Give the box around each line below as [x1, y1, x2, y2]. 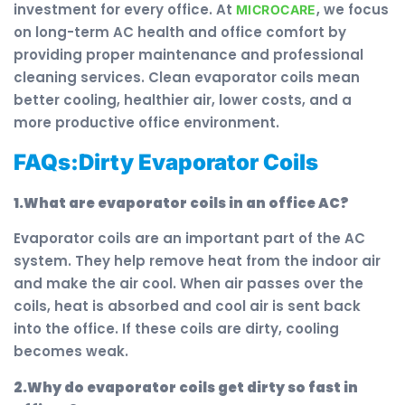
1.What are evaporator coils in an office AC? [14, 193, 349, 212]
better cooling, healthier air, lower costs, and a [14, 90, 352, 110]
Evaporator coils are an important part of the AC [14, 229, 365, 249]
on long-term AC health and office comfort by [14, 23, 346, 42]
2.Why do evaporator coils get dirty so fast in [14, 377, 358, 397]
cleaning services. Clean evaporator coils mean [14, 68, 360, 88]
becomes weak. [14, 342, 128, 362]
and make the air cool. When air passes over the [14, 274, 363, 294]
